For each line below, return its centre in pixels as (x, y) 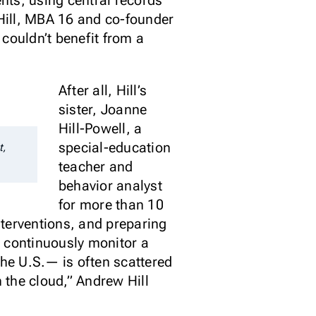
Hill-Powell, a (100, 128)
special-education (115, 147)
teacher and (96, 166)
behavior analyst (110, 186)
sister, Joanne (103, 109)
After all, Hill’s (103, 90)
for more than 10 (111, 205)
